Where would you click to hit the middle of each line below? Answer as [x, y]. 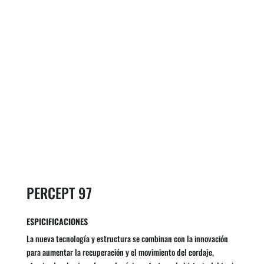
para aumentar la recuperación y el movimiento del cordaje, [120, 252]
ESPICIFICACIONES [57, 222]
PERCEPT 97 [59, 193]
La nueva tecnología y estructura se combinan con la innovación [127, 239]
